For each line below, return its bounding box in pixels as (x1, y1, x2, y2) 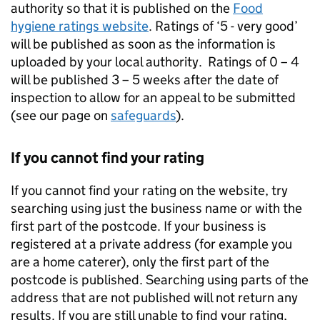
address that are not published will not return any (11, 289, 298, 306)
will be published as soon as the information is (11, 36, 276, 53)
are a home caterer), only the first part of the (11, 254, 269, 271)
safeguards (111, 107, 176, 124)
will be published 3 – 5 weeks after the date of (11, 71, 279, 89)
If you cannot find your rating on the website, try (11, 182, 288, 199)
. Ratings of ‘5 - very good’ (149, 18, 298, 35)
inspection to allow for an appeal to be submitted (11, 89, 296, 106)
